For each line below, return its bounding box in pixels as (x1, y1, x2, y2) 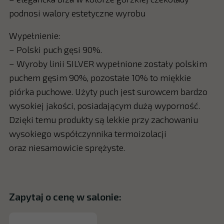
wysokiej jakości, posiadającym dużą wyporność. (8, 100, 200, 111)
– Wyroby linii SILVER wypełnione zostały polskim (8, 58, 207, 69)
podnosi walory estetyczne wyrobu (8, 7, 145, 18)
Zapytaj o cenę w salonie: (8, 190, 121, 202)
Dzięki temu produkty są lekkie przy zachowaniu (8, 114, 198, 125)
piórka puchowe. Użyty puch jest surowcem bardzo (8, 86, 207, 97)
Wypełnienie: (8, 30, 60, 41)
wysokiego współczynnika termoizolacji (8, 128, 166, 139)
